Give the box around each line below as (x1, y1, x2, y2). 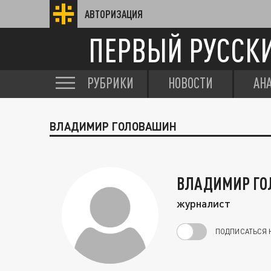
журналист (177, 196, 230, 210)
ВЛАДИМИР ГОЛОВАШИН (50, 120, 177, 133)
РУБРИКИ (87, 74, 134, 91)
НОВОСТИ (168, 74, 213, 91)
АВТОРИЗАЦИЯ (85, 8, 143, 20)
